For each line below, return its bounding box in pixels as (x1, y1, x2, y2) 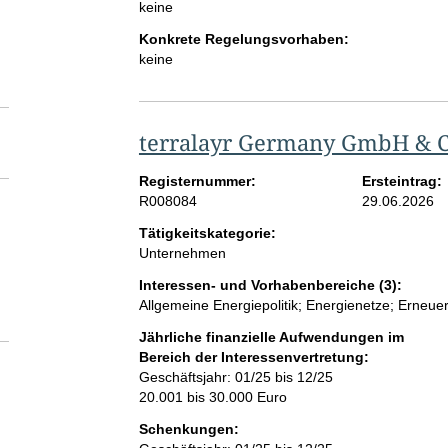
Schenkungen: (138, 421, 239, 438)
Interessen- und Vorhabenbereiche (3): (138, 277, 402, 294)
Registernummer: (138, 173, 256, 190)
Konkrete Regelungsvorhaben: (138, 31, 349, 48)
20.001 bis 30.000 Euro (138, 389, 287, 406)
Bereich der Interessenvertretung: (138, 349, 369, 366)
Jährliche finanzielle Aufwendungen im (138, 329, 404, 346)
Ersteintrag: (362, 173, 443, 190)
